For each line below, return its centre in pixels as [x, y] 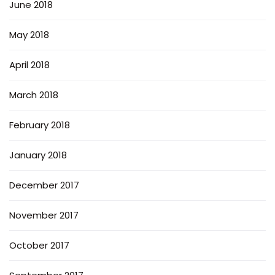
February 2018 [40, 125]
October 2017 [39, 245]
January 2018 [38, 155]
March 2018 [34, 95]
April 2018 [29, 64]
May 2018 [29, 34]
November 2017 [44, 215]
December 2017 [44, 185]
